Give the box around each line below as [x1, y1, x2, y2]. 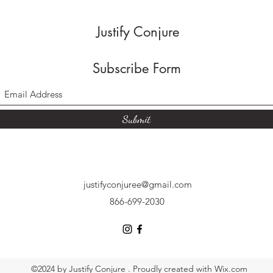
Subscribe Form [92, 59, 181, 77]
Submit [122, 112, 151, 126]
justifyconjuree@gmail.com [83, 178, 192, 190]
